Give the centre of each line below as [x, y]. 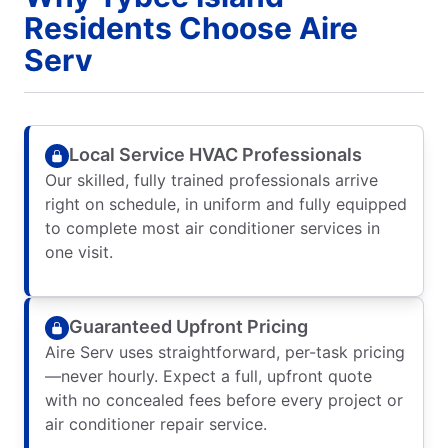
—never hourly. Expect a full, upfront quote [208, 375]
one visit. [79, 251]
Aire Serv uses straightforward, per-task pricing [225, 351]
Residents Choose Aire [191, 27]
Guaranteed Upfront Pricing [188, 327]
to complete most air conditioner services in [212, 227]
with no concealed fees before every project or [224, 399]
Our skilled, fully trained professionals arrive [211, 179]
